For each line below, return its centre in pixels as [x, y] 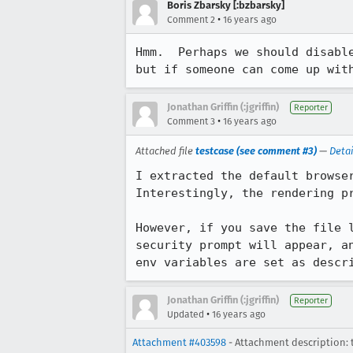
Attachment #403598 [179, 342]
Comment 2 [191, 20]
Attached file [165, 151]
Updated [186, 314]
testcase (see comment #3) [256, 151]
